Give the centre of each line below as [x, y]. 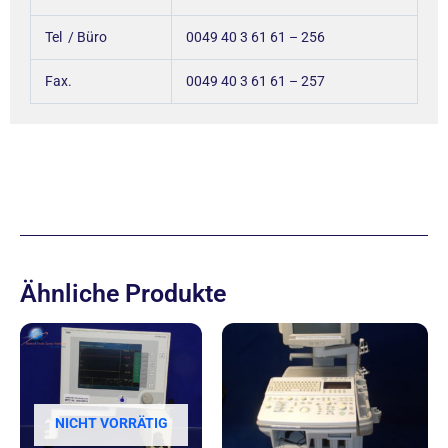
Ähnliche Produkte [123, 293]
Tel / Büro [95, 36]
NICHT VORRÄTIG [111, 422]
